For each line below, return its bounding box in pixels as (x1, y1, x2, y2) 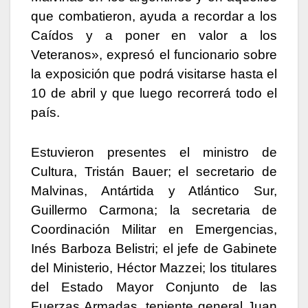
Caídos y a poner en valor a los (31, 28, 277, 43)
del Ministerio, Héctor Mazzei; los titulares (31, 261, 277, 276)
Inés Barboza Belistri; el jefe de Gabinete (31, 241, 277, 256)
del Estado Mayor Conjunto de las (31, 280, 277, 295)
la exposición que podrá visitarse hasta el (31, 67, 277, 82)
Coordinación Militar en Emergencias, (31, 222, 277, 237)
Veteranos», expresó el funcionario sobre (31, 47, 277, 63)
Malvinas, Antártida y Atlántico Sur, (31, 184, 277, 199)
